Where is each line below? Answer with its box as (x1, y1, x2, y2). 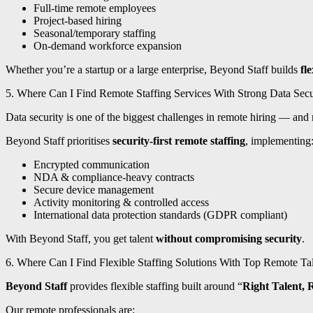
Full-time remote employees (34, 2, 156, 15)
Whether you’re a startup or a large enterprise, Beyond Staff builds (6, 64, 300, 76)
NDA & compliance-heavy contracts (34, 171, 194, 184)
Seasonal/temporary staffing (34, 27, 156, 40)
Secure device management (34, 184, 154, 196)
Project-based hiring (34, 15, 122, 27)
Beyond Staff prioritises (6, 135, 112, 147)
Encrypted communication (34, 159, 150, 171)
